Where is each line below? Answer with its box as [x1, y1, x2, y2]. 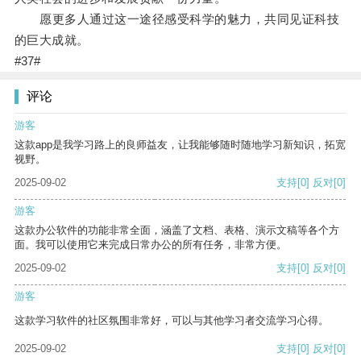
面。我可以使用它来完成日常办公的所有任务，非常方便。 [15, 239, 287, 251]
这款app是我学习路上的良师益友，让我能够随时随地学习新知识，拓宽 [15, 139, 346, 151]
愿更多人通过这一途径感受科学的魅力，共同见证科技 [14, 12, 340, 27]
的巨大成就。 [14, 33, 89, 48]
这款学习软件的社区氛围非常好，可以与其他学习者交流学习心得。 [15, 314, 329, 327]
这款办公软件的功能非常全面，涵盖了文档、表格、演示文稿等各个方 [15, 224, 339, 237]
